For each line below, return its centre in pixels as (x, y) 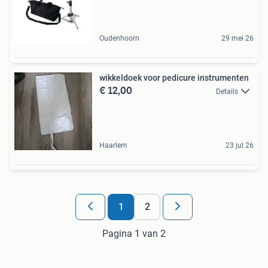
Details (227, 92)
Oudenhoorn (119, 39)
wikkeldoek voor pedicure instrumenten (174, 78)
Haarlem (113, 146)
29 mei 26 (237, 39)
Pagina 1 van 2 (134, 234)
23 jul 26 (240, 146)
